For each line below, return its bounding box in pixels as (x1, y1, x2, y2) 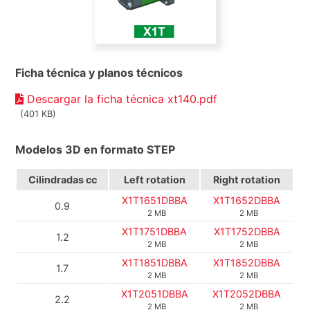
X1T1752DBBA (213, 225, 280, 237)
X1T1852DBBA (213, 256, 281, 268)
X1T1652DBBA (213, 194, 281, 206)
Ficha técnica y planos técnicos (15, 65, 183, 80)
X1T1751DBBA (122, 225, 188, 237)
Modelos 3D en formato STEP (15, 142, 176, 156)
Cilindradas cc (28, 173, 97, 185)
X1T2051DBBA (120, 287, 188, 300)
